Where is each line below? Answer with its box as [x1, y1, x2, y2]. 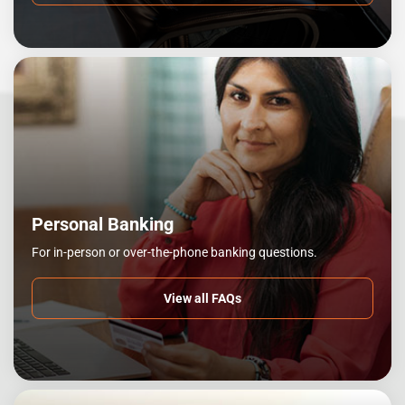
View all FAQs [164, 291, 241, 306]
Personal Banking [32, 213, 174, 235]
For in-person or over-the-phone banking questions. [32, 245, 317, 259]
